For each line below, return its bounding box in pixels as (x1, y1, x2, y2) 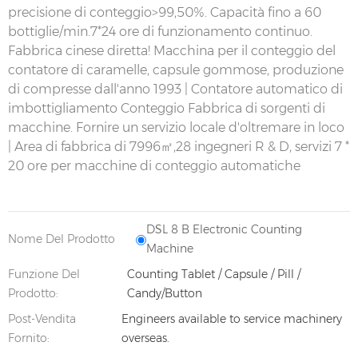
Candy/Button (127, 285, 203, 300)
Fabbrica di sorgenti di (185, 100, 325, 116)
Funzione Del (8, 266, 80, 281)
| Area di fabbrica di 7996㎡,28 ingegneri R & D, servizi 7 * (8, 138, 349, 154)
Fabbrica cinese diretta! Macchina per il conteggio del (8, 42, 336, 58)
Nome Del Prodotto (8, 231, 115, 246)
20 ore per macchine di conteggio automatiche (8, 157, 300, 173)
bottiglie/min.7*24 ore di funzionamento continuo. (8, 23, 312, 39)
